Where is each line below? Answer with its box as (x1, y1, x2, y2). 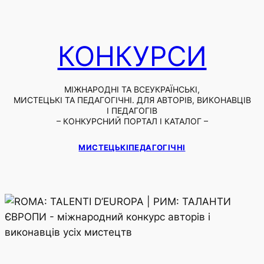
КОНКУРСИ (57, 39, 207, 72)
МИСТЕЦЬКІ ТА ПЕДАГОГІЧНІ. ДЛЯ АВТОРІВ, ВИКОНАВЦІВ (13, 94, 251, 105)
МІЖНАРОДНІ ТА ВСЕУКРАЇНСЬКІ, (64, 84, 200, 94)
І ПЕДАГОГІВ (107, 105, 157, 115)
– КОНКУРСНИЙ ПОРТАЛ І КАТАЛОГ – (56, 115, 208, 126)
